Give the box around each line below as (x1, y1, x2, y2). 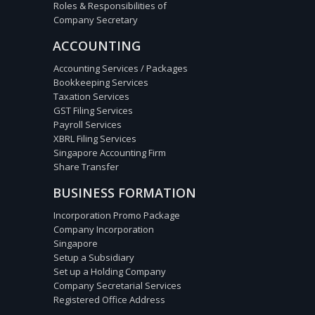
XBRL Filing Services (53, 131, 136, 145)
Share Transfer (53, 160, 119, 173)
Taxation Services (53, 89, 129, 103)
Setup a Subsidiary (53, 250, 134, 264)
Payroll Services (53, 117, 122, 131)
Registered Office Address (53, 292, 165, 306)
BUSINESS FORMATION (53, 184, 196, 201)
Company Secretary (53, 13, 138, 26)
